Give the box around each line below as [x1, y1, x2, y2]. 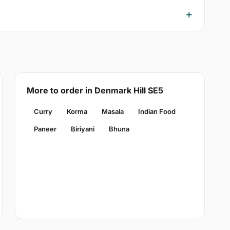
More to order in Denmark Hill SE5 [26, 85, 163, 96]
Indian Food [138, 107, 176, 116]
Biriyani [70, 125, 94, 133]
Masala [101, 107, 124, 116]
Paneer [33, 125, 56, 133]
